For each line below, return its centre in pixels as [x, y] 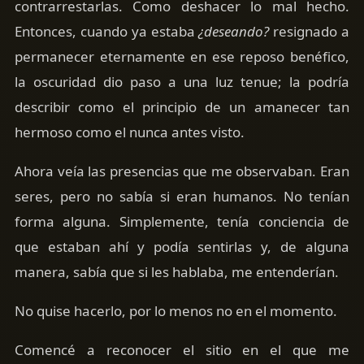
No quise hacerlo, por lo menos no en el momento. [175, 310]
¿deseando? [234, 31]
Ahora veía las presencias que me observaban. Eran [182, 171]
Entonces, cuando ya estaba [106, 31]
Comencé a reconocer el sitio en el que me [182, 349]
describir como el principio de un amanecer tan [182, 106]
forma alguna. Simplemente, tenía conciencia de [182, 221]
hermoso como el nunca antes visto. [129, 132]
